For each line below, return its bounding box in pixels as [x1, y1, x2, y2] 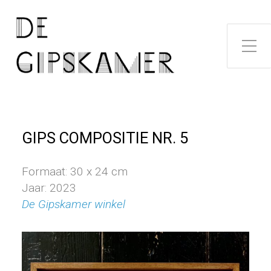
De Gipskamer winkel [22, 197, 125, 211]
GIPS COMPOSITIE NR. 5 [22, 129, 188, 147]
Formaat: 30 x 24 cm [22, 165, 128, 178]
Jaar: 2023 [22, 181, 76, 195]
